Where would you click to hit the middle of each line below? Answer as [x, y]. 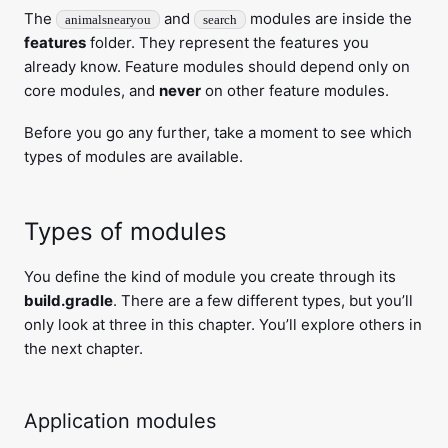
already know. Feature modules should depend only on [217, 67]
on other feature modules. [295, 91]
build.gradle [68, 301]
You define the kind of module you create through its [210, 277]
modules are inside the [329, 19]
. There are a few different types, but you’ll [263, 301]
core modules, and [91, 91]
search [220, 20]
